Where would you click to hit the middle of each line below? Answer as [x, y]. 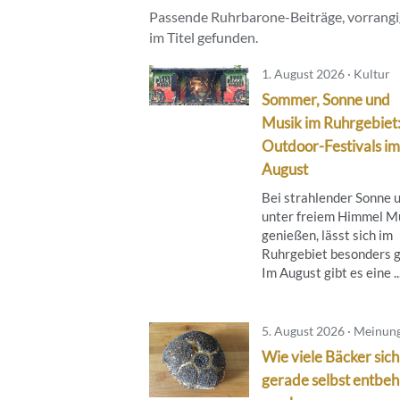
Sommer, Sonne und [326, 99]
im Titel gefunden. [204, 37]
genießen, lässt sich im [327, 234]
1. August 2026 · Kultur [326, 73]
